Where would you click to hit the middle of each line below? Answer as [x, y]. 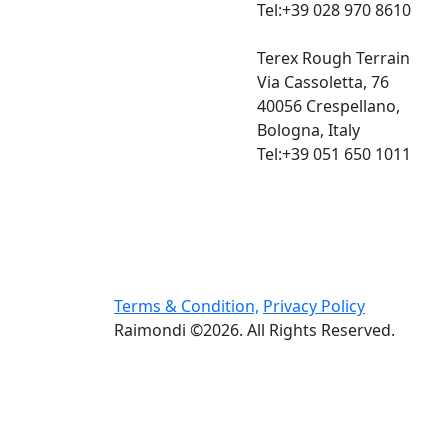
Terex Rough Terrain [333, 58]
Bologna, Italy [308, 130]
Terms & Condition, [186, 306]
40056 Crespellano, [328, 106]
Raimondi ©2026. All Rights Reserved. [254, 330]
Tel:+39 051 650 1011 [333, 154]
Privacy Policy [314, 306]
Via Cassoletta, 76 [322, 82]
